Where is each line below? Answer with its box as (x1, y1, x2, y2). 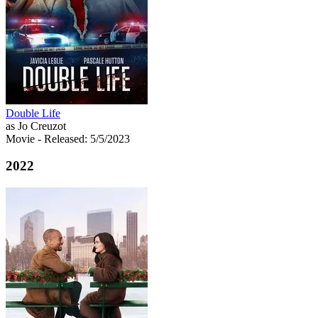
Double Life (6, 106, 60, 119)
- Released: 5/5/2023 (38, 132, 130, 145)
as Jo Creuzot (6, 119, 66, 132)
